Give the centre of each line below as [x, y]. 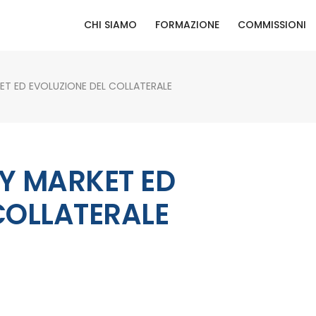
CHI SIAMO [110, 25]
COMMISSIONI [272, 25]
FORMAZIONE [187, 25]
